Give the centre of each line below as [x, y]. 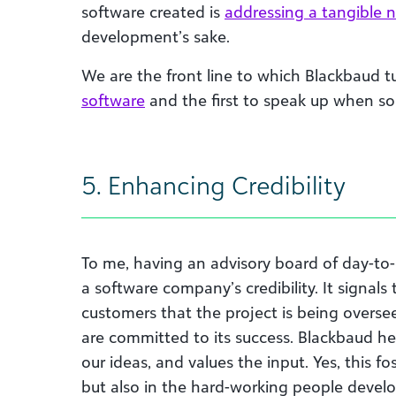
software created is [153, 11]
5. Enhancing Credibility [213, 185]
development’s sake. [156, 36]
